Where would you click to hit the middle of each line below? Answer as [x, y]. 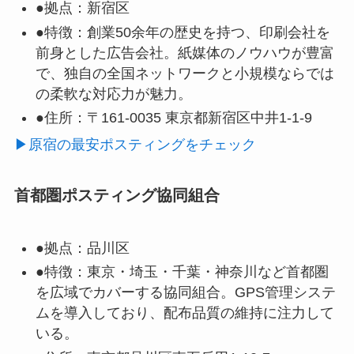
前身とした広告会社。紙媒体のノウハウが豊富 [185, 53]
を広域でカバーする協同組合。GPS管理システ [185, 293]
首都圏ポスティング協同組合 [117, 196]
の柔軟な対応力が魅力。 [113, 94]
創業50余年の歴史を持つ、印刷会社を [208, 32]
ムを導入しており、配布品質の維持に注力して [185, 313]
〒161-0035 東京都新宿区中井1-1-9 [199, 118]
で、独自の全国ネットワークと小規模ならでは [185, 73]
